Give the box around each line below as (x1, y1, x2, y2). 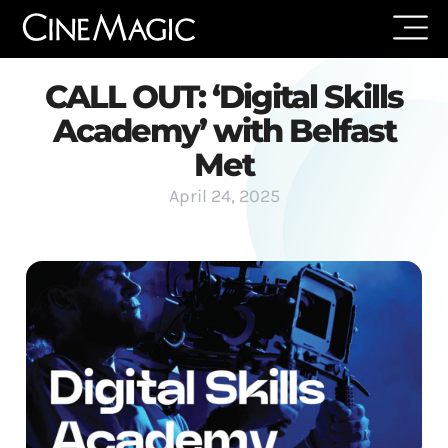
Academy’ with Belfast (52, 111, 396, 150)
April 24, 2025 (168, 185, 280, 207)
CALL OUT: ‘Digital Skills (45, 77, 403, 116)
